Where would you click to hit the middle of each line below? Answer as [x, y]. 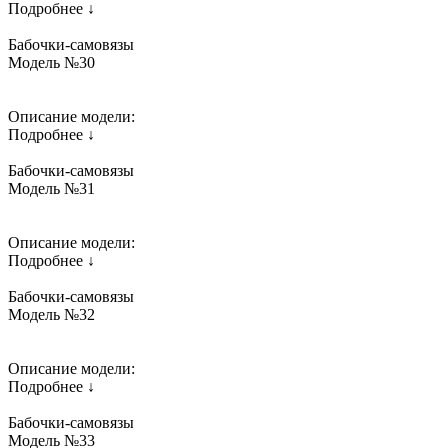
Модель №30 [51, 62]
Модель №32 [51, 314]
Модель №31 [51, 188]
